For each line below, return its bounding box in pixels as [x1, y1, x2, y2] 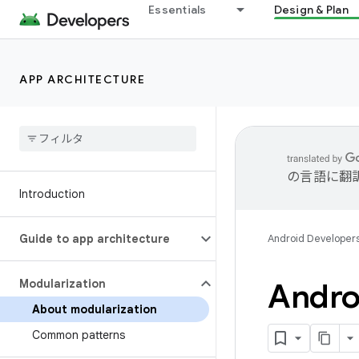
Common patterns [32, 328, 125, 342]
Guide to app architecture [19, 232, 170, 246]
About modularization [32, 302, 157, 317]
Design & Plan [273, 2, 349, 17]
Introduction [19, 187, 85, 201]
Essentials [148, 2, 207, 17]
